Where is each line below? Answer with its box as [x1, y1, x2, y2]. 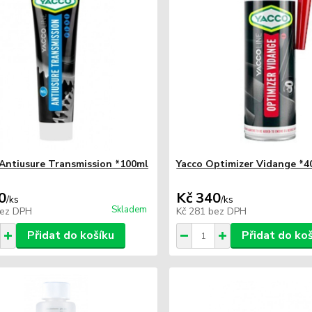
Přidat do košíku [26, 228, 114, 243]
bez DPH [208, 205, 247, 218]
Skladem [111, 203, 148, 216]
